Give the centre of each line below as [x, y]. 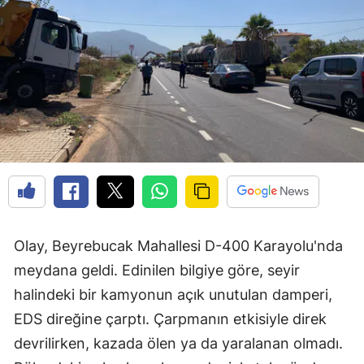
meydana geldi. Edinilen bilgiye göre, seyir [157, 271]
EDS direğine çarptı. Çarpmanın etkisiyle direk [170, 319]
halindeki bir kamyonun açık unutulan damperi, [173, 295]
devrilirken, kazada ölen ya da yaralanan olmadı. [178, 344]
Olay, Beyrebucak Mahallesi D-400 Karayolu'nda [178, 246]
